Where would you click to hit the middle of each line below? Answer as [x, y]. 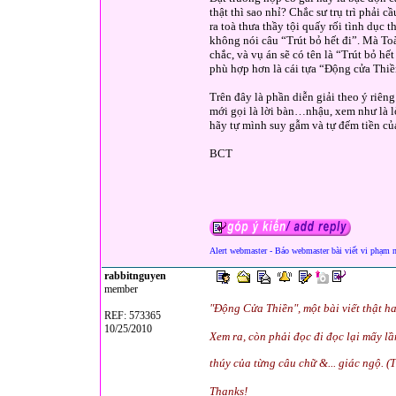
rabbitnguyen [135, 276]
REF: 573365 [131, 316]
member [120, 289]
